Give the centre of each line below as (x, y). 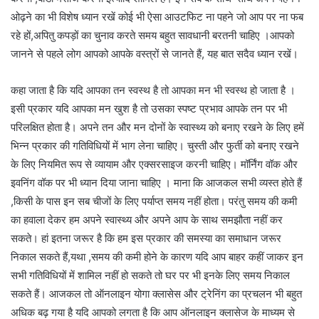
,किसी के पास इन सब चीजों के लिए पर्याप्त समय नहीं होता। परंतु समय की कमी (154, 201)
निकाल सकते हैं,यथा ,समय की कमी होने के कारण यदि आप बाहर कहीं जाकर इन (157, 256)
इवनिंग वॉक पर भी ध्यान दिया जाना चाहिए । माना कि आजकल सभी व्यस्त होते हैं (156, 182)
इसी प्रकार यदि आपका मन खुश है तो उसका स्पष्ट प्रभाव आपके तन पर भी (149, 108)
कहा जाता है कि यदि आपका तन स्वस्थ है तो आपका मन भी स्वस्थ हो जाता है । (153, 90)
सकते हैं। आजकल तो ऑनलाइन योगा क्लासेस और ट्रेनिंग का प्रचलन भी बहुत (156, 293)
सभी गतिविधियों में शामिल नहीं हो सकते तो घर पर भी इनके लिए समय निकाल (150, 275)
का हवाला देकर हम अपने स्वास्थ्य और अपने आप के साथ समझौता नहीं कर (147, 219)
